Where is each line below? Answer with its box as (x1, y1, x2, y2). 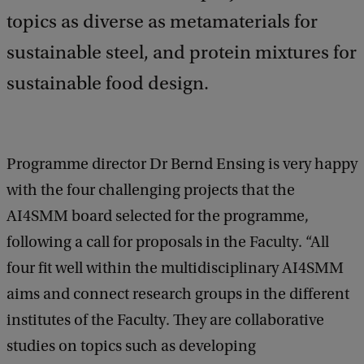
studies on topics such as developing (6, 337, 256, 355)
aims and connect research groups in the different (6, 285, 349, 303)
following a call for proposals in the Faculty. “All (6, 233, 329, 251)
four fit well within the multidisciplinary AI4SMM (6, 259, 344, 277)
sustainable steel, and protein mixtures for (6, 41, 357, 63)
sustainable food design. (6, 72, 209, 94)
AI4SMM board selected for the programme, (6, 207, 309, 225)
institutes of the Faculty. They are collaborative (6, 311, 324, 329)
